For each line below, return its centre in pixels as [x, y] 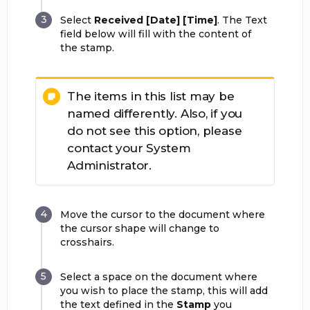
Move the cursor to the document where [163, 215]
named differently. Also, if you [155, 113]
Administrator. [109, 165]
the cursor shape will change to [140, 228]
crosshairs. [87, 242]
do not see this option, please [155, 131]
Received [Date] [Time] [156, 20]
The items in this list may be [151, 96]
